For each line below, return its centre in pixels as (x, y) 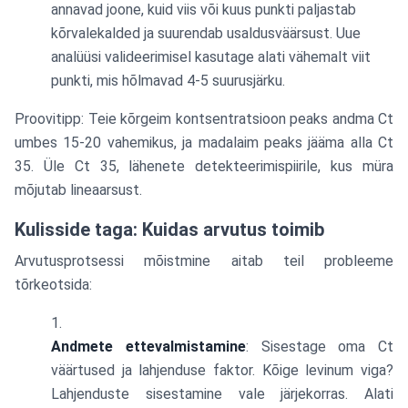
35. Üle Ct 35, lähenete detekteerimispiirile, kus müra (204, 166)
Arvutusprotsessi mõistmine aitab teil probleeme (204, 261)
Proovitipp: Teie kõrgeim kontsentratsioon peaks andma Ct (204, 119)
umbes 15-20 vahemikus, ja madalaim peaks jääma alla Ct (204, 143)
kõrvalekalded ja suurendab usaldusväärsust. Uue (206, 33)
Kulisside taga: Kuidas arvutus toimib (169, 229)
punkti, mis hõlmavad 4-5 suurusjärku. (168, 81)
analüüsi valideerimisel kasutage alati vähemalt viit (211, 57)
